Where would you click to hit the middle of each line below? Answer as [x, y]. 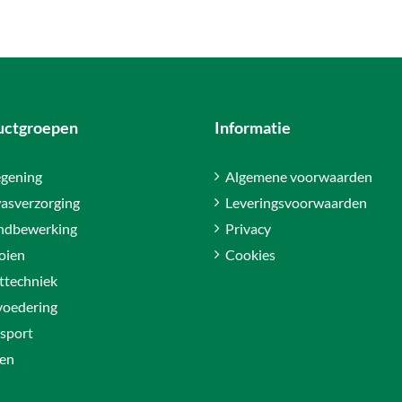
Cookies [250, 255]
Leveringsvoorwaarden [296, 203]
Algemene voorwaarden [299, 177]
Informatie [253, 128]
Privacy [248, 229]
